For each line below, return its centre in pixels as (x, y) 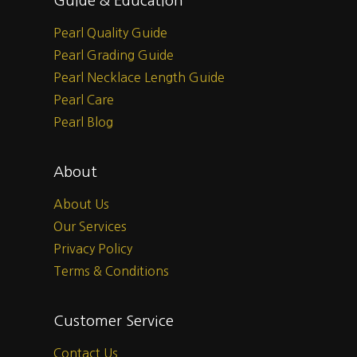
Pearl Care (84, 100)
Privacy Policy (93, 249)
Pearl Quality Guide (110, 33)
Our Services (90, 227)
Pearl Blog (83, 122)
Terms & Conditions (111, 271)
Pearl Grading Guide (114, 55)
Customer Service (114, 321)
